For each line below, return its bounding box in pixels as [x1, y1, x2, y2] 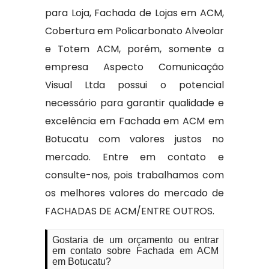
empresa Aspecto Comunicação [44, 60, 225, 74]
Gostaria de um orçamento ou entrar [52, 235, 219, 246]
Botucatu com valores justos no [44, 132, 225, 147]
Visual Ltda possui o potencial [44, 78, 225, 92]
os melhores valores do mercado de [44, 186, 225, 201]
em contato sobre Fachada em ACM [52, 246, 219, 256]
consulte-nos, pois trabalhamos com [44, 168, 225, 183]
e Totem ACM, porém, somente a [44, 42, 225, 56]
